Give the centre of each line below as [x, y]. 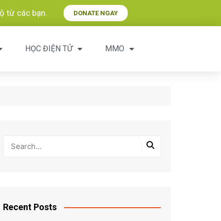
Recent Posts [30, 207]
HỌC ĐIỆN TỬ [49, 49]
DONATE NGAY [95, 13]
